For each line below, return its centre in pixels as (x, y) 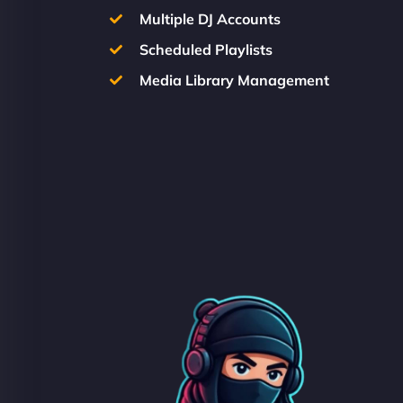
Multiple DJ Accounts (210, 18)
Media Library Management (234, 80)
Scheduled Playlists (206, 49)
